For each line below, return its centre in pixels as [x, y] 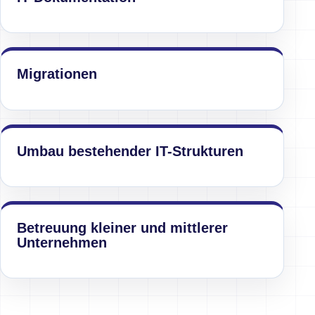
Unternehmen [62, 243]
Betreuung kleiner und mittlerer [123, 228]
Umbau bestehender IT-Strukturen [130, 151]
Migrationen [57, 74]
